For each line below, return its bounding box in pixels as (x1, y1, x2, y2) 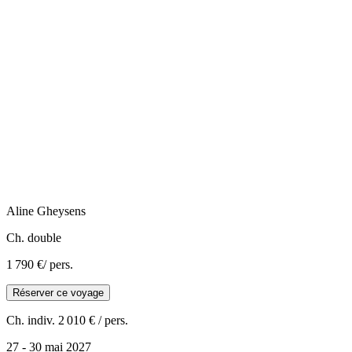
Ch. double (6, 230, 61, 244)
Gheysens (37, 203, 86, 218)
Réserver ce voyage (13, 286, 104, 299)
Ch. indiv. (6, 313, 55, 327)
